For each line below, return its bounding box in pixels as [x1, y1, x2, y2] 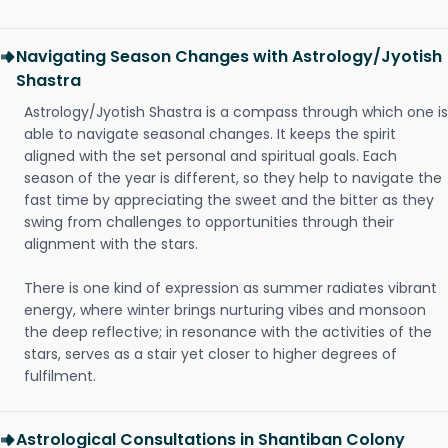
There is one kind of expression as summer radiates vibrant [24, 278, 437, 298]
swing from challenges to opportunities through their [24, 212, 394, 232]
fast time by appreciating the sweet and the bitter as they [24, 190, 434, 210]
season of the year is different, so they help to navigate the [24, 168, 442, 188]
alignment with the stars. [24, 234, 198, 254]
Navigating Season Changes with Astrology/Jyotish [16, 45, 442, 68]
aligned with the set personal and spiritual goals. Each [24, 146, 397, 166]
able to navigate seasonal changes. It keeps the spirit [24, 124, 396, 144]
